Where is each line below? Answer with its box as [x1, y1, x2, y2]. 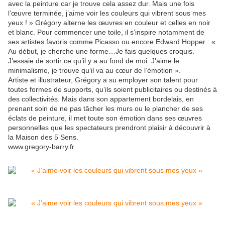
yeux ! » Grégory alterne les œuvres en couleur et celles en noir [8, 19, 210, 27]
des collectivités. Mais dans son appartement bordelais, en [8, 95, 194, 103]
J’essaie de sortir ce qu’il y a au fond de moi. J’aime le [8, 57, 179, 65]
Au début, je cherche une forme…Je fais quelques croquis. [8, 47, 194, 56]
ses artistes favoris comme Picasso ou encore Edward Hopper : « [8, 38, 215, 46]
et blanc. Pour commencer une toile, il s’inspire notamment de [8, 28, 204, 37]
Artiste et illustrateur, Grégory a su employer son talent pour [8, 76, 198, 84]
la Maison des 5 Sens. [8, 133, 78, 142]
